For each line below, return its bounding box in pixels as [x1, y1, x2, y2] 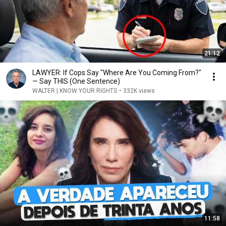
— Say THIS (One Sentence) [32, 77, 120, 85]
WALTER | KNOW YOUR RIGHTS [32, 87, 117, 94]
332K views [123, 87, 155, 94]
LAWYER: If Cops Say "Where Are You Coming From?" [32, 69, 201, 77]
